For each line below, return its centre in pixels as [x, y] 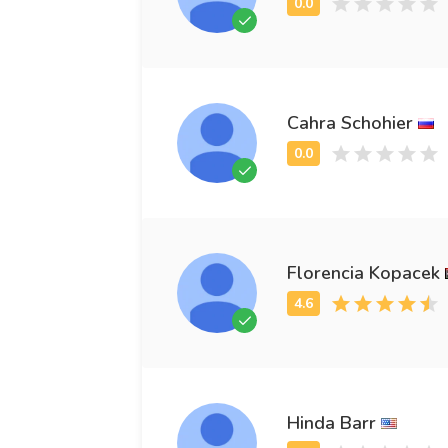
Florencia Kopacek [363, 272]
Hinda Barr [331, 422]
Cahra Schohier [350, 122]
